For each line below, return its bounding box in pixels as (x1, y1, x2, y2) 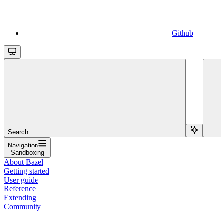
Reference (4, 184, 36, 193)
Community (4, 202, 41, 211)
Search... (8, 128, 34, 136)
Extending (4, 193, 36, 202)
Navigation (8, 141, 38, 149)
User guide (4, 175, 38, 184)
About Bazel (4, 157, 43, 166)
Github (172, 28, 193, 37)
